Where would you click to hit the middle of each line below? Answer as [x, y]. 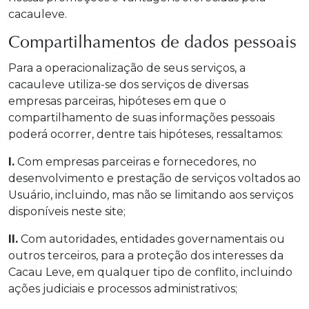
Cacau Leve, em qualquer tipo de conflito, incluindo [150, 272]
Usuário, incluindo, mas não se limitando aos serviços [151, 195]
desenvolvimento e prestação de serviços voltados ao [154, 178]
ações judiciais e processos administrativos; [123, 289]
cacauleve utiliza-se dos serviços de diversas [128, 84]
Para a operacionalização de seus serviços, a [127, 68]
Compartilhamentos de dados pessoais [152, 44]
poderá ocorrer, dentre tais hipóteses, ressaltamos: [146, 134]
